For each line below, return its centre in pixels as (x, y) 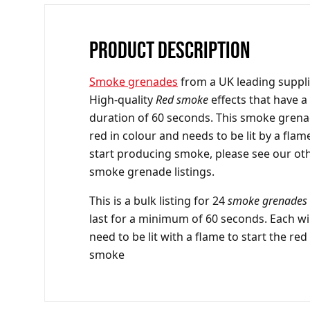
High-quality (122, 99)
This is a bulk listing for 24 (158, 200)
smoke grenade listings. (152, 171)
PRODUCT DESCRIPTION (170, 49)
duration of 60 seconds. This (165, 117)
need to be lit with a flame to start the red (198, 236)
